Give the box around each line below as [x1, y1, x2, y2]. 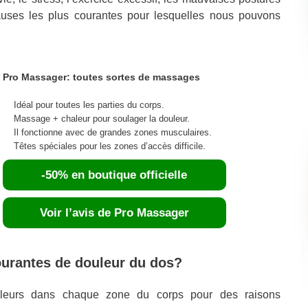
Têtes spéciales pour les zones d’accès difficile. [13, 140, 206, 151]
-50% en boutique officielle [41, 168, 188, 181]
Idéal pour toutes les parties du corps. [13, 99, 164, 110]
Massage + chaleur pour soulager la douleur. [13, 113, 190, 124]
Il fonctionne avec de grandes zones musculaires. [13, 126, 212, 137]
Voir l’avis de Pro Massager [39, 206, 189, 219]
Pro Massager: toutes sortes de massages [2, 71, 200, 82]
